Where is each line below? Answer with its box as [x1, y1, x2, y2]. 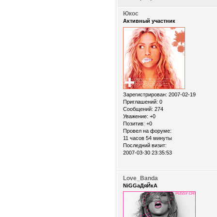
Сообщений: [123, 106, 153, 112]
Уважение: [123, 113, 148, 119]
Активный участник [123, 18, 175, 24]
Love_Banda [123, 174, 158, 182]
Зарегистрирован [123, 91, 166, 97]
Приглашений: [123, 98, 158, 105]
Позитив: [123, 120, 145, 126]
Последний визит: [123, 142, 167, 148]
